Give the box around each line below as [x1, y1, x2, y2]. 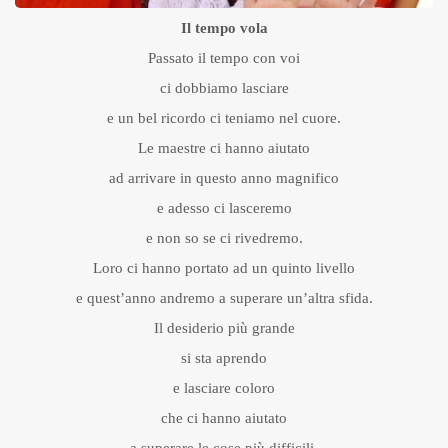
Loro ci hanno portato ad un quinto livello [93, 260, 355, 277]
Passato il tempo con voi [148, 50, 300, 67]
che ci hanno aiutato [161, 410, 287, 427]
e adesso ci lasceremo [156, 200, 292, 217]
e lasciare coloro [173, 380, 275, 397]
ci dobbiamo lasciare [159, 80, 289, 97]
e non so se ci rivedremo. [145, 230, 303, 247]
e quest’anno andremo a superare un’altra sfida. [75, 290, 373, 307]
